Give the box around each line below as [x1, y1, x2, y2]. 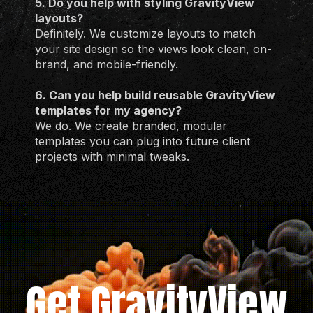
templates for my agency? [35, 103, 182, 117]
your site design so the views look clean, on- [35, 42, 272, 56]
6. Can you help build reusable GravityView [35, 88, 275, 102]
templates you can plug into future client [35, 134, 250, 148]
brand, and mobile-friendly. [35, 57, 178, 71]
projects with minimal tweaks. [35, 150, 189, 163]
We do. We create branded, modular [35, 119, 227, 133]
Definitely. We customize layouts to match [35, 27, 256, 41]
